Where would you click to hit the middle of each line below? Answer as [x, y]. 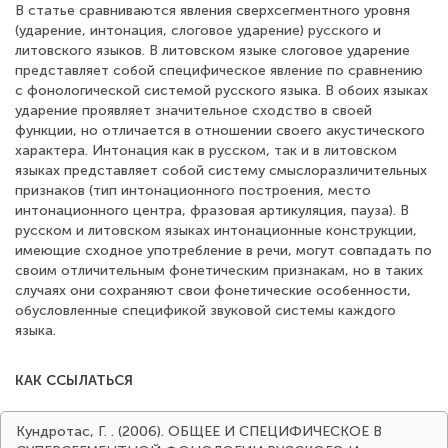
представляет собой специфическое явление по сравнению [219, 70]
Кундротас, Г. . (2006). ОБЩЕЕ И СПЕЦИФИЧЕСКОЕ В [199, 431]
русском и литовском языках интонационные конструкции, [216, 230]
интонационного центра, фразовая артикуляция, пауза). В [212, 210]
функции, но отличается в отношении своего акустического [220, 130]
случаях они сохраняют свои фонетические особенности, [213, 290]
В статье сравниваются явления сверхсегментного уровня [212, 10]
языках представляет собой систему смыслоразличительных [221, 170]
